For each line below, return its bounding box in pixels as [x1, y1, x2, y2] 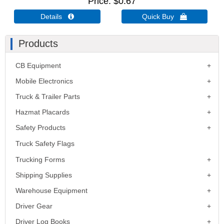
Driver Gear [15, 201, 52, 210]
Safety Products [15, 123, 65, 131]
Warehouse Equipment [15, 186, 87, 194]
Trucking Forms [15, 155, 65, 163]
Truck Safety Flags [15, 139, 74, 147]
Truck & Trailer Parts [15, 92, 80, 100]
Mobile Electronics [15, 76, 73, 85]
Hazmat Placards [15, 107, 69, 116]
